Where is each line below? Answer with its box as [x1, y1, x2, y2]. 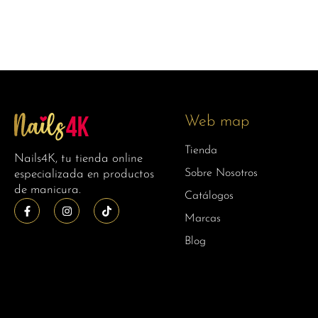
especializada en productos [14, 168, 154, 181]
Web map [185, 114, 249, 130]
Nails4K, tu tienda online [14, 153, 143, 165]
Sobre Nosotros [185, 168, 258, 179]
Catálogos [185, 190, 234, 202]
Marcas [185, 213, 221, 224]
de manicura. [14, 184, 81, 197]
